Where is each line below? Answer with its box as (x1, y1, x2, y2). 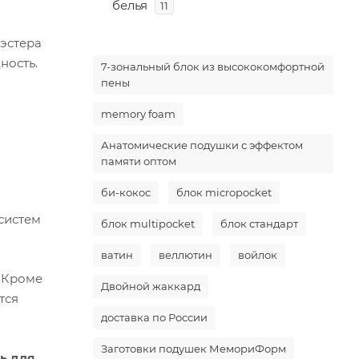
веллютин (159, 248, 212, 261)
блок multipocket (101, 217, 195, 230)
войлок (238, 248, 277, 261)
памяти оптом (101, 155, 176, 167)
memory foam (101, 107, 175, 120)
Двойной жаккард (101, 280, 200, 292)
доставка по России (101, 311, 208, 324)
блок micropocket (176, 186, 272, 199)
